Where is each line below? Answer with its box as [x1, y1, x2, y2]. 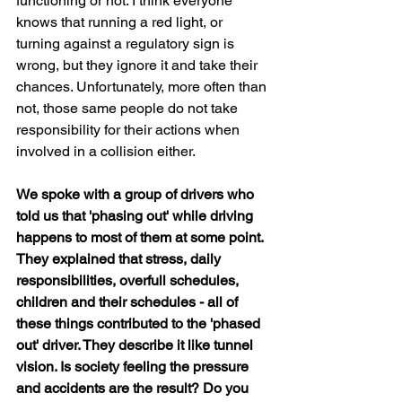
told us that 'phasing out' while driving [16, 207, 257, 224]
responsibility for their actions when [16, 121, 243, 138]
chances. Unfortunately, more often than [16, 78, 270, 95]
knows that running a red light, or [16, 13, 226, 31]
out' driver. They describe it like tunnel [16, 336, 257, 354]
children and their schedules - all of [16, 293, 241, 310]
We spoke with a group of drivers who [16, 186, 258, 203]
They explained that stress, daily [16, 250, 224, 267]
